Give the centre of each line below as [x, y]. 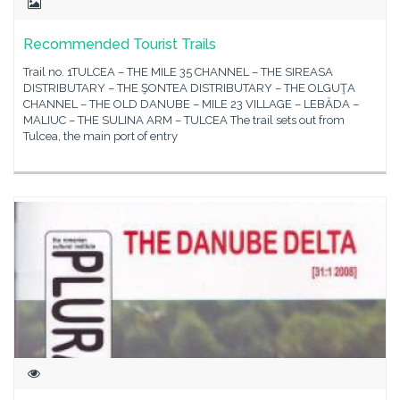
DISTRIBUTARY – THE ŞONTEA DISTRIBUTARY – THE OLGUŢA [189, 88]
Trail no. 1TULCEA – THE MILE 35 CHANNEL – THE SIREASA [178, 72]
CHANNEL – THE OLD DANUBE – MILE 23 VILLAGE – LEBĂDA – [191, 104]
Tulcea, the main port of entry [100, 136]
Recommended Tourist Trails [120, 44]
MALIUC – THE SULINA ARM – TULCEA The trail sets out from [184, 120]
